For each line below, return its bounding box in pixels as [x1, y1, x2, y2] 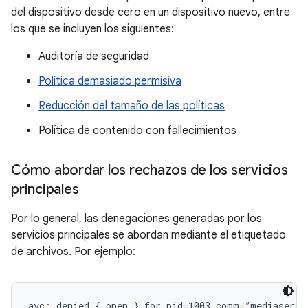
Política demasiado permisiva [38, 74, 181, 88]
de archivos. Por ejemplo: [11, 245, 135, 258]
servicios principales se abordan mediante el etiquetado [11, 228, 286, 242]
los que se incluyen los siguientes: [11, 22, 174, 36]
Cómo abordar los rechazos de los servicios [11, 162, 288, 179]
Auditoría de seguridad [38, 49, 149, 63]
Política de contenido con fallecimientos [38, 124, 236, 137]
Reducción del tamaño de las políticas [38, 99, 225, 113]
